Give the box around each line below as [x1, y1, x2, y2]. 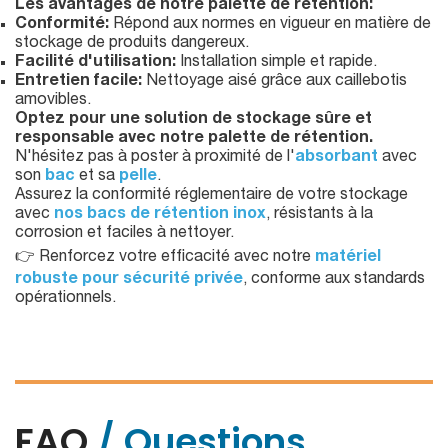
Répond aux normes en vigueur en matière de [109, 17, 431, 34]
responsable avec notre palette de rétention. [15, 131, 373, 148]
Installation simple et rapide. [176, 55, 377, 72]
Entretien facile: [15, 74, 142, 91]
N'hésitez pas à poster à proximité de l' [15, 150, 295, 167]
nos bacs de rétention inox [54, 207, 266, 224]
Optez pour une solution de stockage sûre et [15, 112, 372, 129]
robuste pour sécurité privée [15, 272, 243, 289]
